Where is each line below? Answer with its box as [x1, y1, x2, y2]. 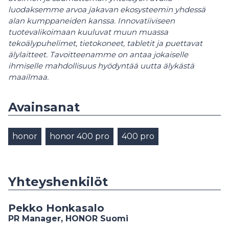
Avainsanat [8, 100, 80, 114]
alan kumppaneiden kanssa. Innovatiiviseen [8, 16, 175, 26]
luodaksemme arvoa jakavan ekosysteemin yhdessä [8, 5, 205, 14]
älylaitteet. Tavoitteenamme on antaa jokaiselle [8, 50, 188, 59]
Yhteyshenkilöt [8, 174, 108, 189]
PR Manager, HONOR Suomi [8, 214, 128, 223]
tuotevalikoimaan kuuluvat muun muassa [8, 27, 168, 37]
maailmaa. [8, 72, 49, 82]
